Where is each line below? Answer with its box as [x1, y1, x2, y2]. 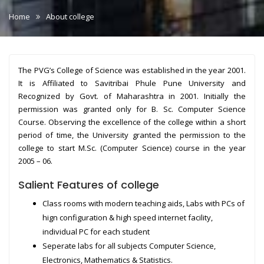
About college [46, 11, 94, 22]
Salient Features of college [18, 177, 159, 192]
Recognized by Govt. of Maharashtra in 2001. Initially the [18, 90, 246, 101]
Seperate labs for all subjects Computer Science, [42, 240, 216, 251]
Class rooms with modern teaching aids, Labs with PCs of [42, 197, 245, 209]
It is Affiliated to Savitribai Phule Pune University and [18, 77, 246, 88]
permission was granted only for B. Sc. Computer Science [18, 103, 246, 114]
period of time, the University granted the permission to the [18, 129, 246, 140]
